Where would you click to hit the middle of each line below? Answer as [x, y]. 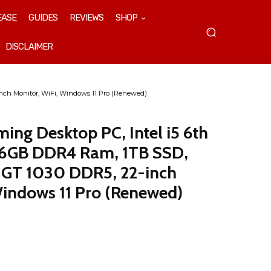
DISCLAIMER [29, 47]
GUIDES [43, 18]
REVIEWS [87, 18]
